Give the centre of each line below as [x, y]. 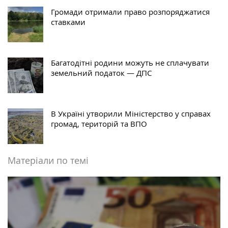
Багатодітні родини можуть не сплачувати [130, 62]
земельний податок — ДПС [101, 73]
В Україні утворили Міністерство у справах [131, 113]
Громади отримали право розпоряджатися [130, 11]
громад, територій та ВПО [99, 123]
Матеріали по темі [48, 160]
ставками [68, 22]
